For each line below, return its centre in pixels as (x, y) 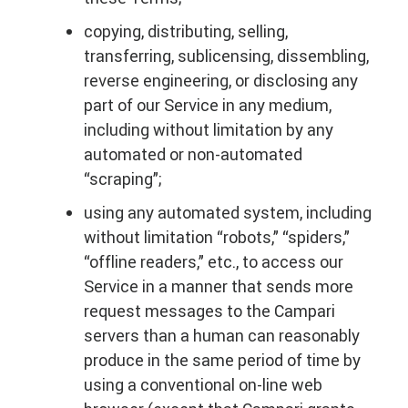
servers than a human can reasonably (222, 336)
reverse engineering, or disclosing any (221, 81)
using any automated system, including (228, 213)
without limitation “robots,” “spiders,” (217, 237)
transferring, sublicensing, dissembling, (226, 56)
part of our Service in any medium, (208, 105)
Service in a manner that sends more (219, 286)
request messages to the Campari (209, 311)
